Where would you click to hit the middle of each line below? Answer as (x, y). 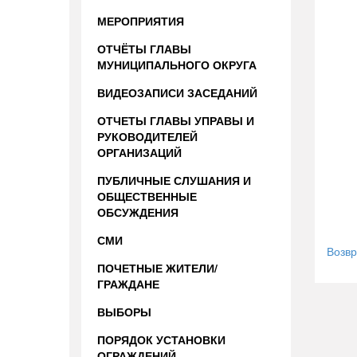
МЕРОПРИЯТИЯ (141, 21)
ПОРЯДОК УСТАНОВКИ (161, 339)
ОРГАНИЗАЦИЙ (139, 152)
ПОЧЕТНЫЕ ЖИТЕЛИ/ (157, 268)
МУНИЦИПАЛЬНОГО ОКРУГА (177, 65)
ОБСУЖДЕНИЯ (138, 212)
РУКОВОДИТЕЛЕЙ (147, 136)
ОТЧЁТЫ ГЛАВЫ (144, 49)
